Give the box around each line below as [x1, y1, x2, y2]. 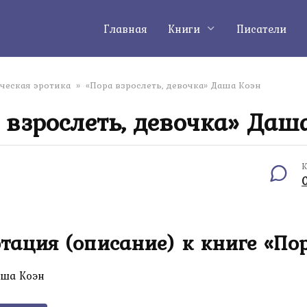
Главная [103, 21, 147, 37]
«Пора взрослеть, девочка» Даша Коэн [86, 78, 261, 92]
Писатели [236, 21, 286, 37]
